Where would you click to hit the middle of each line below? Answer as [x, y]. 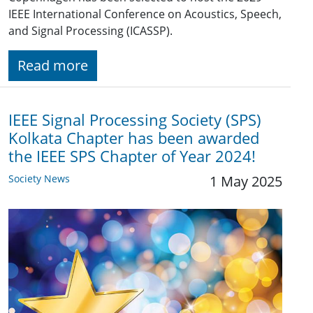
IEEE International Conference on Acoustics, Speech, [145, 14]
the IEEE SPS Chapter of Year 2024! [132, 156]
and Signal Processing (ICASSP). [90, 30]
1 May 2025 [246, 181]
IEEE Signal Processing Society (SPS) [135, 119]
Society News [39, 178]
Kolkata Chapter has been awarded [134, 138]
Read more [53, 65]
